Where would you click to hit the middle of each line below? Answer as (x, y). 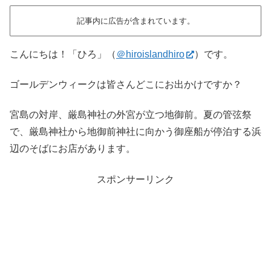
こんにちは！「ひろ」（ (63, 54)
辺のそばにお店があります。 (73, 149)
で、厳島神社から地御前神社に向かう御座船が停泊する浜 (135, 132)
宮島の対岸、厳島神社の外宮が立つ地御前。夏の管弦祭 (131, 115)
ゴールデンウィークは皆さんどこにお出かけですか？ (126, 85)
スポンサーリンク (135, 179)
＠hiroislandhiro (150, 54)
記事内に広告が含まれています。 (135, 21)
